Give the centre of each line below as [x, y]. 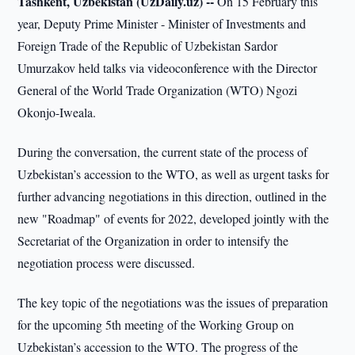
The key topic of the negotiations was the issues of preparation [173, 302]
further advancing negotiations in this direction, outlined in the [172, 196]
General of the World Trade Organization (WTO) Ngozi [158, 90]
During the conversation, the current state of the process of [163, 152]
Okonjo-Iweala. [57, 112]
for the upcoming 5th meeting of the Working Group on [156, 324]
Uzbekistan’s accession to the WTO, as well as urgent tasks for [174, 174]
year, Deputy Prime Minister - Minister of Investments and [162, 23]
